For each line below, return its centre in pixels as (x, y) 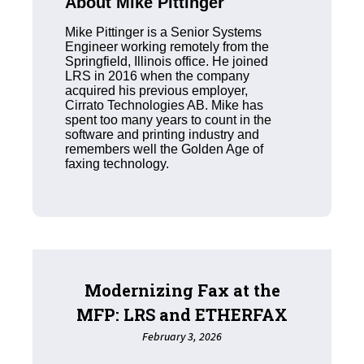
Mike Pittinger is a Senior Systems (163, 32)
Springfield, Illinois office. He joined (167, 61)
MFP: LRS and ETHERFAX (182, 314)
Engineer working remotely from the (167, 46)
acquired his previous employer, (156, 90)
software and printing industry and (162, 134)
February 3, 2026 (182, 337)
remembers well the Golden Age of (164, 149)
